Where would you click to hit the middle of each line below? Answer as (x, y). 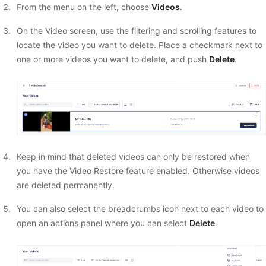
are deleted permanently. (65, 185)
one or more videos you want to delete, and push (113, 59)
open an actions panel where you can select (103, 223)
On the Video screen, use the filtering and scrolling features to (136, 30)
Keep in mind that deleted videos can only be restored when (133, 157)
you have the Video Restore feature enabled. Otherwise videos (138, 171)
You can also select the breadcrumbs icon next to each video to (140, 209)
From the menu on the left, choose (84, 7)
